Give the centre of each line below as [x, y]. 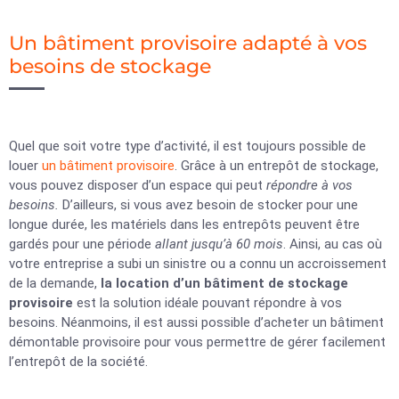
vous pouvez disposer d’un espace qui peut [138, 185]
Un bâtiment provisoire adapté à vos [188, 43]
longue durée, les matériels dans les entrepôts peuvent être [184, 224]
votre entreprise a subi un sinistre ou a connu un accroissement [198, 264]
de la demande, [55, 283]
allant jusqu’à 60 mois [219, 244]
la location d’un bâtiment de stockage [224, 283]
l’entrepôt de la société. [80, 362]
